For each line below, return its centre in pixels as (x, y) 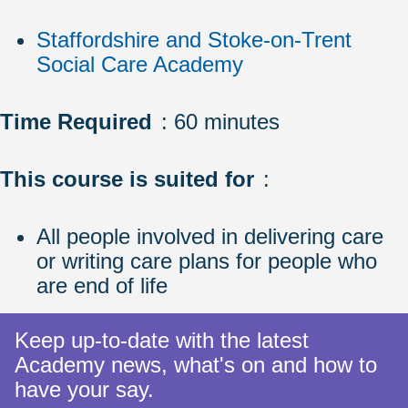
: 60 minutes (220, 121)
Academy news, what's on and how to (196, 365)
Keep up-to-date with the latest (162, 341)
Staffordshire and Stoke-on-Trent (194, 39)
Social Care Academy (140, 64)
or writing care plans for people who (207, 260)
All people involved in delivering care (210, 236)
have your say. (84, 390)
